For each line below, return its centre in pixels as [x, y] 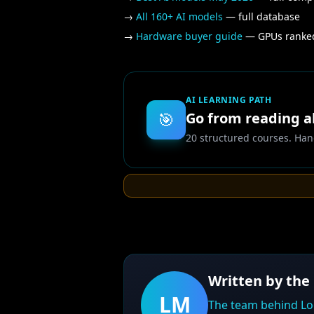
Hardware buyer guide [189, 36]
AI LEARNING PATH [229, 100]
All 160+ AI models [179, 16]
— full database [261, 16]
